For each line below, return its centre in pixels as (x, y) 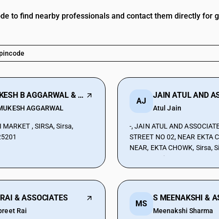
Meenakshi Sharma (183, 211)
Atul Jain (167, 108)
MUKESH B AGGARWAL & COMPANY (81, 95)
